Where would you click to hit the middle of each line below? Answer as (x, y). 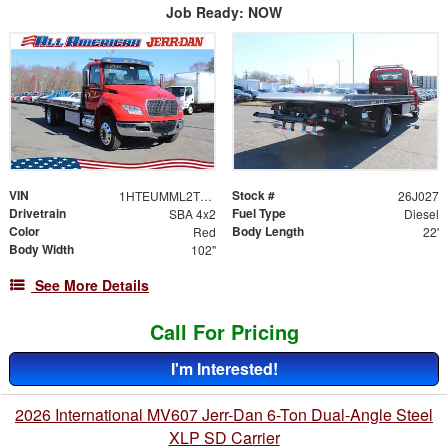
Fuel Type (259, 213)
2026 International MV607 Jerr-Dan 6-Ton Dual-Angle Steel (224, 415)
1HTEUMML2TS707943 (205, 196)
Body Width (41, 249)
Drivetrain (37, 213)
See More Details (92, 285)
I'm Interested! (224, 369)
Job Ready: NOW (224, 12)
